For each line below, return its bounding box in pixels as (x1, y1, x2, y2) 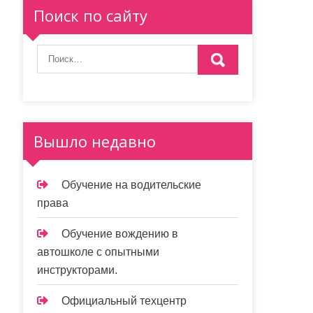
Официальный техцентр (61, 294, 187, 307)
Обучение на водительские (61, 178, 202, 191)
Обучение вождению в (61, 227, 179, 240)
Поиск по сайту (34, 4, 148, 26)
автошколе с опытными (37, 245, 160, 258)
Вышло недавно (34, 130, 156, 152)
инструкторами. (37, 263, 118, 276)
